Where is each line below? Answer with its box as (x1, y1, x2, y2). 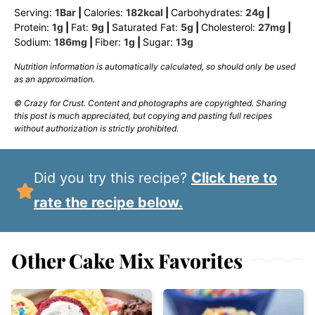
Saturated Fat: (112, 20, 181, 33)
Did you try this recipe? (44, 169, 192, 186)
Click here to (191, 169, 278, 186)
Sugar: (143, 35, 176, 48)
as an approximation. (14, 73, 95, 84)
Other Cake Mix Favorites (11, 247, 243, 274)
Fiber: (95, 35, 124, 48)
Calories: (84, 6, 126, 18)
